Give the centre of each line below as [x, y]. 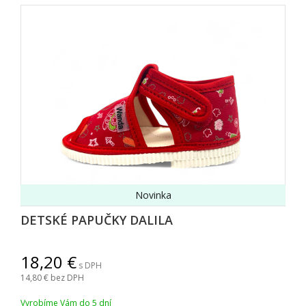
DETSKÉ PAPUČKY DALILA [97, 220]
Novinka [153, 195]
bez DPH [67, 278]
